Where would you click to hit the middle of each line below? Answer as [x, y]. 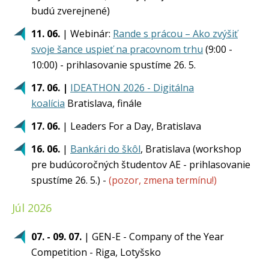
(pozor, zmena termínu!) [163, 180]
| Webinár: [86, 34]
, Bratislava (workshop [191, 149]
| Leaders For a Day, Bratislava [131, 126]
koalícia [48, 103]
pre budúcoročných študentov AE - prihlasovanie [141, 165]
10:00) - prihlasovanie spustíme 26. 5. [113, 65]
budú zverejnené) [71, 11]
